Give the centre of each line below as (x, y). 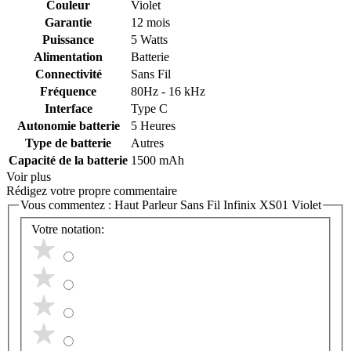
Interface (68, 109)
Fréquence (68, 91)
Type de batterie (68, 143)
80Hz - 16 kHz (168, 91)
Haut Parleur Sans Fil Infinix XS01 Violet (218, 205)
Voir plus (29, 177)
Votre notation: (68, 230)
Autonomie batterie (68, 126)
